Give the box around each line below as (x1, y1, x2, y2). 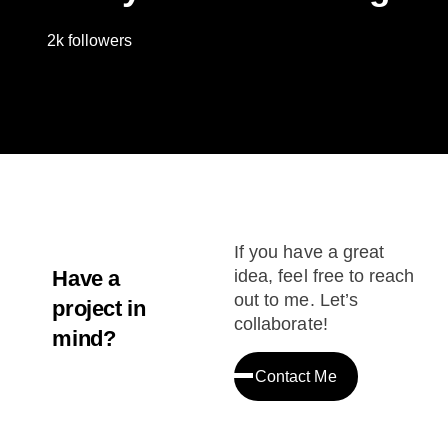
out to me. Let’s (234, 290, 358, 311)
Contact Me (255, 367, 337, 385)
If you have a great (234, 242, 384, 263)
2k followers (46, 32, 133, 50)
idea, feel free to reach (234, 266, 415, 287)
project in (52, 296, 146, 322)
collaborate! (234, 314, 328, 335)
